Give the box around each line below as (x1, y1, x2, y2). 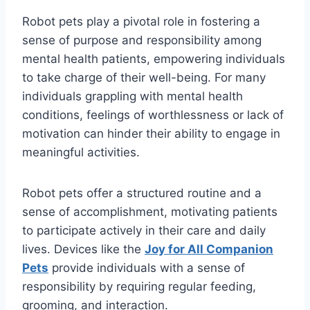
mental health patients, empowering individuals (22, 52, 285, 66)
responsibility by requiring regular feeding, (22, 280, 256, 294)
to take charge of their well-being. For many (22, 71, 266, 85)
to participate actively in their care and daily (22, 224, 266, 238)
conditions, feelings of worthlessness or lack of (22, 108, 284, 122)
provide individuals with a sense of (48, 261, 245, 275)
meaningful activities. (22, 145, 140, 160)
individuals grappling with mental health (22, 89, 243, 104)
